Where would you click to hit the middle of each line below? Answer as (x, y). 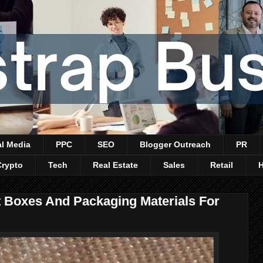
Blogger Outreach (175, 145)
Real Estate (115, 165)
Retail (222, 165)
